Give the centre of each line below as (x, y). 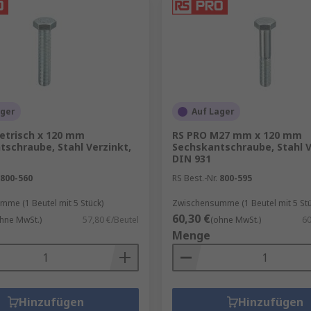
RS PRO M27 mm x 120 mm (237, 135)
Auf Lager (213, 111)
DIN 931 (191, 159)
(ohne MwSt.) (235, 220)
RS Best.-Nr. (194, 178)
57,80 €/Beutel (110, 220)
